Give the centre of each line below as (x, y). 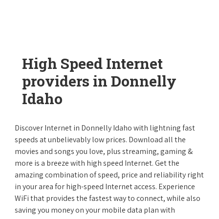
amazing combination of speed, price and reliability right (109, 175)
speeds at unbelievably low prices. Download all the (100, 140)
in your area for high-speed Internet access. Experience (105, 186)
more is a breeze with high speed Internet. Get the (97, 163)
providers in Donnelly (99, 81)
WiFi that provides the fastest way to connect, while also (108, 198)
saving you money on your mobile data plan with (95, 210)
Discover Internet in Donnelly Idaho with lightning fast (105, 128)
